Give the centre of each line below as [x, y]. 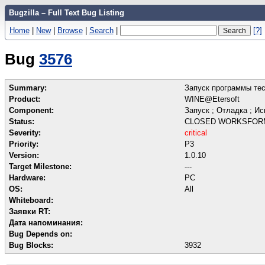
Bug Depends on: [41, 234]
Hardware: [27, 177]
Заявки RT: [30, 211]
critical [196, 132]
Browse [70, 30]
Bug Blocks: [31, 245]
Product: [25, 99]
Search [101, 30]
